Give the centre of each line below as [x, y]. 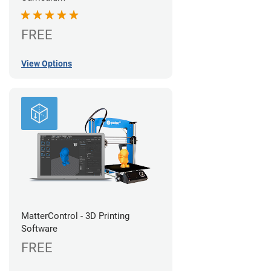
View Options [47, 63]
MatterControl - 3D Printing [75, 216]
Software [39, 228]
